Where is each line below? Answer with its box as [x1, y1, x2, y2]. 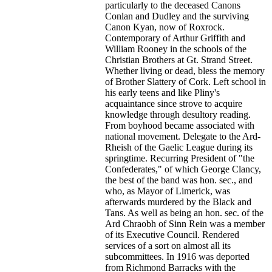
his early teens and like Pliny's [105, 87, 220, 98]
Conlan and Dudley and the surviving [105, 10, 250, 21]
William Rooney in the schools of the [105, 43, 247, 54]
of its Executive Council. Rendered [105, 229, 240, 240]
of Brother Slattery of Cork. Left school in [105, 76, 267, 87]
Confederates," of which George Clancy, [105, 163, 262, 174]
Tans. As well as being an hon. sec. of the [105, 207, 264, 218]
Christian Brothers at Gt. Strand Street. [105, 54, 253, 65]
